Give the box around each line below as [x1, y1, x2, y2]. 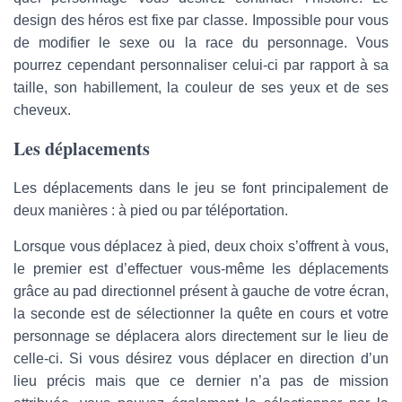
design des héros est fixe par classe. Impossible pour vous [13, 12, 389, 28]
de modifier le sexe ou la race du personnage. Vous [13, 34, 389, 50]
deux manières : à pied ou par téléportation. [13, 202, 288, 218]
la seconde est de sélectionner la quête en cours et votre [13, 305, 389, 321]
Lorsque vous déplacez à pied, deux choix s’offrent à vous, [13, 238, 389, 254]
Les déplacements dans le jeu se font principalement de [13, 179, 389, 196]
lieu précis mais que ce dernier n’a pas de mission [13, 372, 389, 389]
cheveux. [13, 101, 71, 118]
